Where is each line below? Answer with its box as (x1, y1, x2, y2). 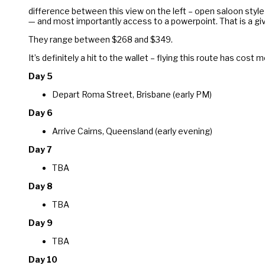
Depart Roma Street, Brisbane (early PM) (52, 89, 212, 99)
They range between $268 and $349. (28, 34, 173, 44)
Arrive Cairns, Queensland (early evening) (52, 125, 212, 136)
